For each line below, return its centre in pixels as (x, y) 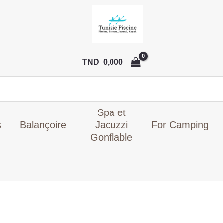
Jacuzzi (111, 125)
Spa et (111, 112)
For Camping (180, 125)
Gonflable (111, 137)
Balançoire (43, 125)
